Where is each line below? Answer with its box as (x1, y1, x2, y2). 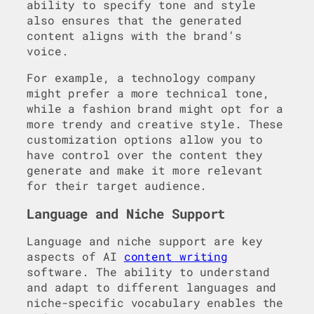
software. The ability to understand (27, 264, 270, 280)
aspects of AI (27, 249, 124, 264)
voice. (27, 43, 69, 59)
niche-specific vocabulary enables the (27, 295, 284, 310)
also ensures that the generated (27, 13, 242, 28)
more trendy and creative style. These (27, 116, 284, 132)
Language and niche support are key (27, 233, 263, 249)
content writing (123, 249, 228, 264)
